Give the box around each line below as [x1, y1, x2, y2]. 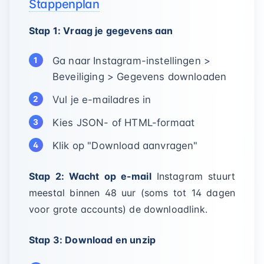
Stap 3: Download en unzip [29, 234, 156, 246]
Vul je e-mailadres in [52, 94, 151, 105]
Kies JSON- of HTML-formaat [52, 117, 195, 128]
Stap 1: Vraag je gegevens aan [29, 25, 173, 37]
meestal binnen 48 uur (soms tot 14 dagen [29, 187, 235, 199]
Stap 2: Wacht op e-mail [29, 170, 151, 182]
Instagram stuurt [151, 170, 235, 182]
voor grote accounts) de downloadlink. [29, 203, 207, 215]
